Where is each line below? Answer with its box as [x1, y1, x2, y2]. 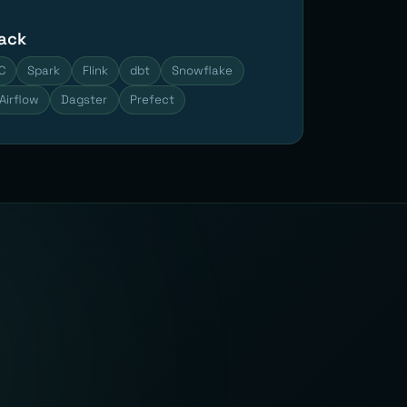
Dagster [61, 91, 108, 107]
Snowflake [172, 62, 233, 78]
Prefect [129, 91, 174, 107]
